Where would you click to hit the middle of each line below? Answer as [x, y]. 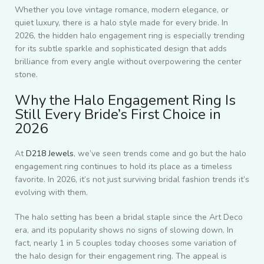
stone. [26, 74]
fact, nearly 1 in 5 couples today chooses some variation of [126, 243]
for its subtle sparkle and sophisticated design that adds [121, 48]
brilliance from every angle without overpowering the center [128, 61]
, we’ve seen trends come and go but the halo [160, 153]
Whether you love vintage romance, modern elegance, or [122, 9]
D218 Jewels [50, 153]
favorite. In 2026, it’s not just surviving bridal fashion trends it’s [132, 179]
